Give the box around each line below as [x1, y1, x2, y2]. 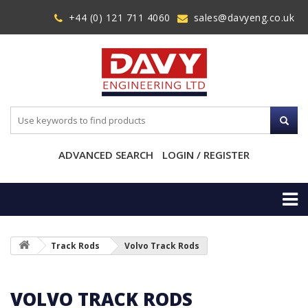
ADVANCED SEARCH [58, 147, 153, 162]
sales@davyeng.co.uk [193, 10, 294, 24]
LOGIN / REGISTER [162, 147, 250, 162]
